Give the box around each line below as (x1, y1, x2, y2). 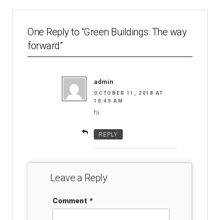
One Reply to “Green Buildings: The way (27, 26, 187, 38)
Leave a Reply (50, 172, 108, 184)
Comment (53, 196, 89, 206)
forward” (27, 39, 62, 52)
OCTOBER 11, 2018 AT (94, 90, 164, 96)
